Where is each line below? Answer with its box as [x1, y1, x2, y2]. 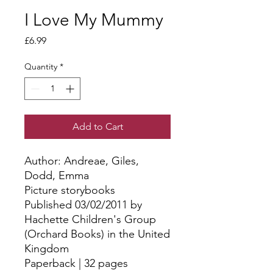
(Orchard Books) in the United [24, 227, 170, 241]
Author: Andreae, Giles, [24, 154, 139, 168]
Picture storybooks [24, 183, 115, 197]
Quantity [24, 61, 57, 73]
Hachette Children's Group [24, 213, 156, 227]
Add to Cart [72, 121, 123, 133]
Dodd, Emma [24, 169, 89, 183]
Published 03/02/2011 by [24, 198, 142, 212]
